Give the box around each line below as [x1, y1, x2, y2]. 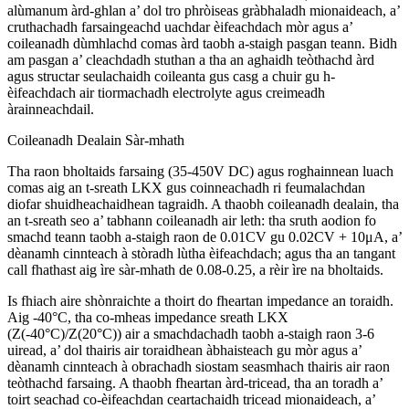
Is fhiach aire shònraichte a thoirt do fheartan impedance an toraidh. [7, 292, 393, 309]
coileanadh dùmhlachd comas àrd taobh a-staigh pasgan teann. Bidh [7, 35, 397, 51]
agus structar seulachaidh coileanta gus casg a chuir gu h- [7, 68, 335, 84]
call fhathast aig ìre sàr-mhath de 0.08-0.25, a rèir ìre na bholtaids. [7, 261, 383, 278]
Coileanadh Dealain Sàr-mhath [7, 131, 184, 148]
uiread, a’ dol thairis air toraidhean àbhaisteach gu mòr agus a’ [7, 341, 362, 358]
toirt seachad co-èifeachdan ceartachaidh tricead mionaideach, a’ [7, 391, 375, 407]
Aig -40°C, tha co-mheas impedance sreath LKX [7, 309, 288, 325]
